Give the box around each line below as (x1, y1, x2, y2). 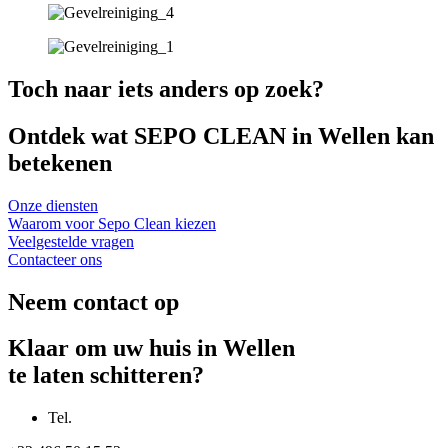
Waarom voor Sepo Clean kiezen (8, 214, 216, 232)
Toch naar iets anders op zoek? (8, 75, 324, 102)
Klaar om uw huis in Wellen (8, 335, 295, 362)
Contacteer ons (8, 250, 102, 268)
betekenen (8, 149, 112, 176)
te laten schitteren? (8, 362, 204, 389)
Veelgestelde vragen (8, 232, 134, 250)
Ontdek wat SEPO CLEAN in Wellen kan (8, 122, 434, 149)
